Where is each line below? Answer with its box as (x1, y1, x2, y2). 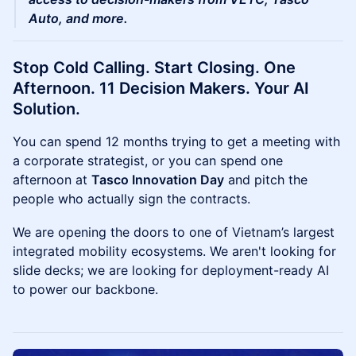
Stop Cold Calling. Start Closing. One (13, 58, 296, 78)
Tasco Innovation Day (91, 172, 224, 188)
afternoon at (13, 172, 91, 188)
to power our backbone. (13, 281, 158, 298)
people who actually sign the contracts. (13, 191, 250, 207)
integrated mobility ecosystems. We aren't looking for (13, 243, 336, 260)
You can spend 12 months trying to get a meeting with (13, 133, 340, 150)
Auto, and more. (29, 10, 128, 27)
